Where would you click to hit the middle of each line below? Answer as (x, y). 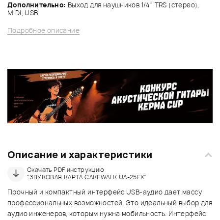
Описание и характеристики (80, 155)
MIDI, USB (23, 13)
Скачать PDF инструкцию (66, 169)
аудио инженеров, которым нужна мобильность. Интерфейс (107, 214)
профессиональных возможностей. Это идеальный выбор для (110, 203)
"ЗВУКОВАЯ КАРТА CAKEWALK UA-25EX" (87, 177)
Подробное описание (44, 30)
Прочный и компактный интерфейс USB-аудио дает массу (105, 192)
